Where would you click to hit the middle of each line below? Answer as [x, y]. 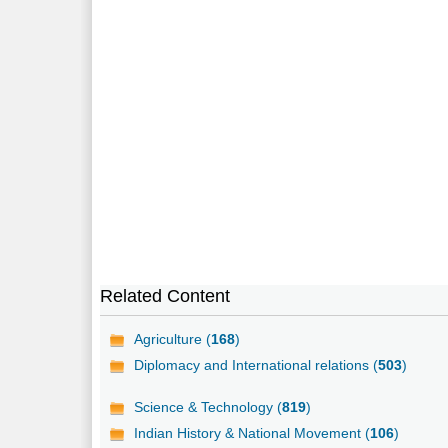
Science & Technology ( [208, 406]
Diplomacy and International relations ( [256, 364]
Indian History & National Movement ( [252, 432]
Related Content [165, 295]
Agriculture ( [173, 338]
